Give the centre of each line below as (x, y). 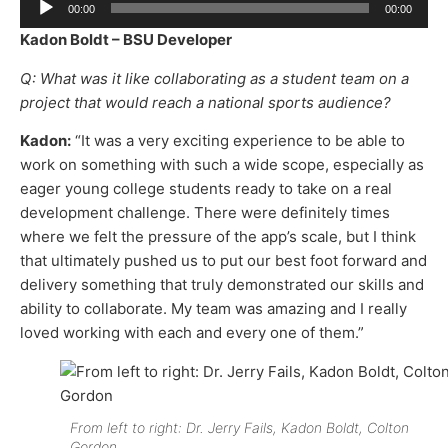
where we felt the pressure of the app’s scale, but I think (218, 237)
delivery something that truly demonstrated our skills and (222, 285)
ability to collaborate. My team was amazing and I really (213, 309)
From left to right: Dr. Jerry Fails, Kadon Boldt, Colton (239, 428)
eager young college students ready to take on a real (206, 189)
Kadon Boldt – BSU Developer (126, 40)
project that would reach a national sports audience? (205, 102)
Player (41, 23)
